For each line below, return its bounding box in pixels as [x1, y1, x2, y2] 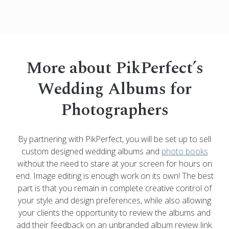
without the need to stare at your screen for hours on [17, 157, 212, 169]
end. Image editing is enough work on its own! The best [15, 170, 214, 181]
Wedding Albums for [37, 76, 192, 102]
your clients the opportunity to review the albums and [18, 207, 211, 218]
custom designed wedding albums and [21, 145, 162, 157]
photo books [161, 145, 208, 157]
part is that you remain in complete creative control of [17, 182, 212, 194]
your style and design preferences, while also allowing [18, 194, 211, 206]
